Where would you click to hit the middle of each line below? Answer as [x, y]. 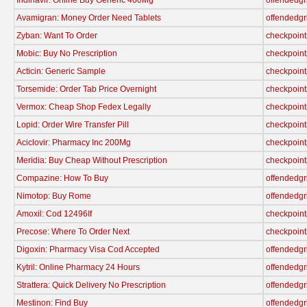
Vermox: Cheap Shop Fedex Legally [84, 107]
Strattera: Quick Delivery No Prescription [91, 285]
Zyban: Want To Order [57, 35]
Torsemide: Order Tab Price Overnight [86, 89]
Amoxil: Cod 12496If [54, 213]
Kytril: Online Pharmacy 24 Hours [78, 267]
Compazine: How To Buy [62, 178]
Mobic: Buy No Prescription [67, 53]
